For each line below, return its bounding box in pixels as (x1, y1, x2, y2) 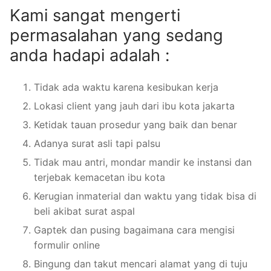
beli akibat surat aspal (34, 204, 135, 217)
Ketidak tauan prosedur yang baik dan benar (34, 118, 237, 131)
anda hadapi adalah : (10, 45, 169, 65)
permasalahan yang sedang (10, 25, 223, 45)
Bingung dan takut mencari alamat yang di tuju (34, 257, 247, 270)
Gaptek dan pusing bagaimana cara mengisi (34, 223, 235, 236)
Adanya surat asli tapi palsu (34, 137, 160, 149)
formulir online (34, 238, 100, 251)
